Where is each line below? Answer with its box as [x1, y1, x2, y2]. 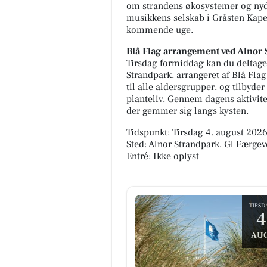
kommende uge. [126, 24, 193, 36]
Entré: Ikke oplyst [126, 150, 199, 163]
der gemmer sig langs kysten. [126, 105, 249, 117]
